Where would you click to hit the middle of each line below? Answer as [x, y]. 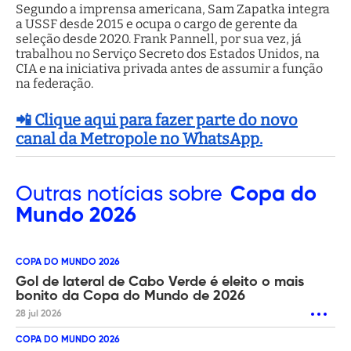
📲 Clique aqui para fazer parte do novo [157, 119]
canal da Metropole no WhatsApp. [139, 138]
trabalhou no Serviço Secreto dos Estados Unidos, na [168, 53]
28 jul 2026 [39, 314]
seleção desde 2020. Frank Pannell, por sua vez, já [159, 38]
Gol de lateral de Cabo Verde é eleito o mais [160, 282]
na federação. [54, 83]
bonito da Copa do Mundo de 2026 [130, 296]
